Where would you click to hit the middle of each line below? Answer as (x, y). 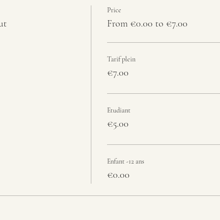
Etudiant (119, 110)
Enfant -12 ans (125, 161)
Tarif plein (121, 59)
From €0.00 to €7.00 (147, 24)
